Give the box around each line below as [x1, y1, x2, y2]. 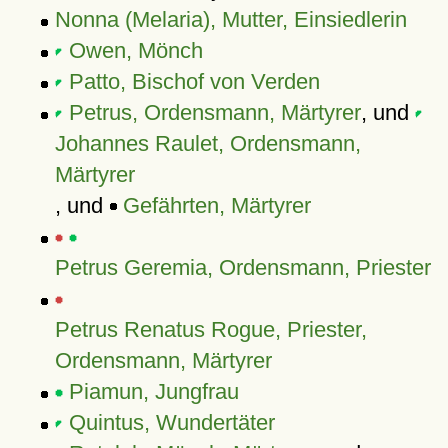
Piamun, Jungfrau [68, 379, 239, 404]
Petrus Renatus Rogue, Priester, [54, 317, 367, 342]
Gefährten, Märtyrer [122, 193, 311, 218]
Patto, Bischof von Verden [68, 69, 320, 94]
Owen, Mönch [68, 38, 203, 63]
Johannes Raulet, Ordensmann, [54, 131, 361, 156]
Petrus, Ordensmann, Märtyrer [68, 100, 361, 125]
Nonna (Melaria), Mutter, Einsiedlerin [54, 7, 407, 32]
